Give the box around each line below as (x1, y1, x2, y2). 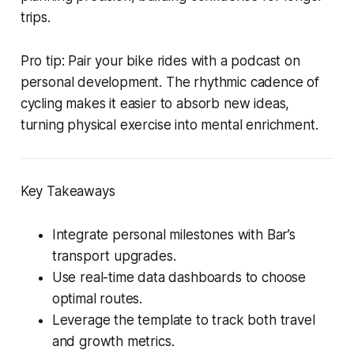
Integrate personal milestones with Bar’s (51, 226, 296, 243)
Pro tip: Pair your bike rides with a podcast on (20, 52, 300, 69)
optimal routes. (51, 290, 143, 307)
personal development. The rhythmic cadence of (20, 73, 320, 90)
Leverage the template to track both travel (51, 311, 315, 328)
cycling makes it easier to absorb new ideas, (20, 95, 290, 111)
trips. (20, 9, 51, 25)
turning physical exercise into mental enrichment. (20, 116, 318, 133)
